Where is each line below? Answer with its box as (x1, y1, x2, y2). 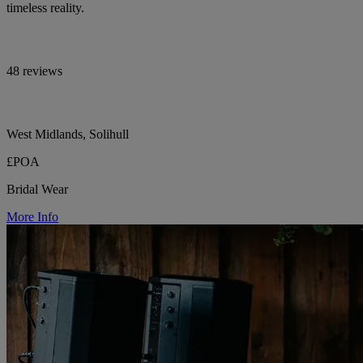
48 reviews (6, 63, 62, 78)
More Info (6, 209, 58, 224)
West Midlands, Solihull (6, 126, 129, 141)
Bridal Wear (6, 181, 68, 196)
